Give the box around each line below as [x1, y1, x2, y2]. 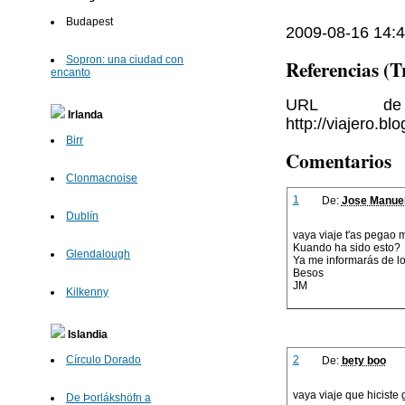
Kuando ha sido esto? [292, 241, 400, 255]
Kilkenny [66, 286, 109, 299]
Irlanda [65, 108, 104, 122]
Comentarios [286, 146, 392, 175]
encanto [51, 66, 91, 80]
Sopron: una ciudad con [66, 53, 184, 67]
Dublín [66, 210, 99, 223]
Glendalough [66, 248, 131, 261]
